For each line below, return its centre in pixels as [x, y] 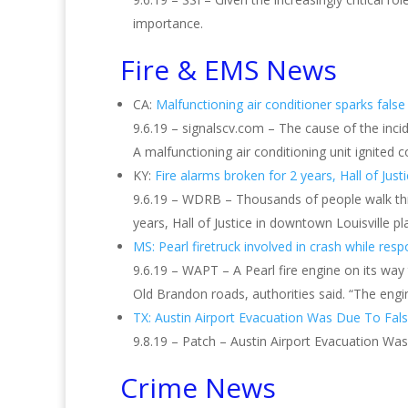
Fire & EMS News [229, 70]
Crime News [198, 388]
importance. [168, 23]
